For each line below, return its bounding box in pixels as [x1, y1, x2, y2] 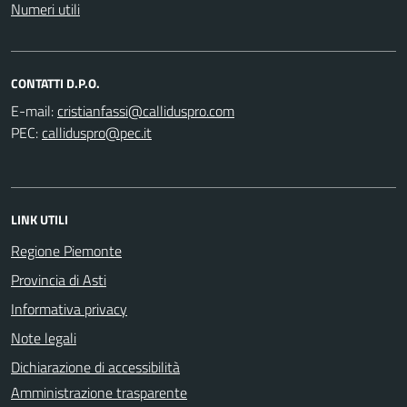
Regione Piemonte [11, 239, 122, 262]
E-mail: [11, 99, 54, 122]
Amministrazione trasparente [11, 381, 187, 403]
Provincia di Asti [11, 268, 106, 291]
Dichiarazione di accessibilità [11, 355, 180, 378]
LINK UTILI [11, 209, 68, 229]
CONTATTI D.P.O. [11, 73, 100, 93]
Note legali [11, 326, 76, 349]
